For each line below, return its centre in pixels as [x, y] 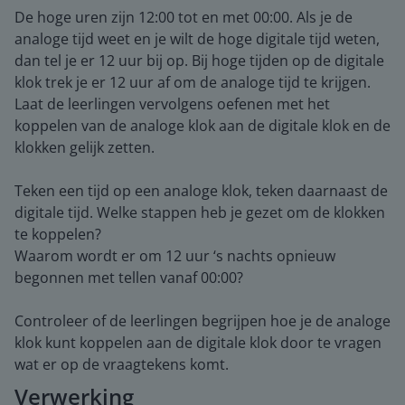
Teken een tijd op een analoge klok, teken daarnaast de [201, 191]
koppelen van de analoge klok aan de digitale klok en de [202, 126]
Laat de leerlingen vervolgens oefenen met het [172, 104]
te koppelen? [58, 234]
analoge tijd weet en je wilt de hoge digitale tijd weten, [197, 39]
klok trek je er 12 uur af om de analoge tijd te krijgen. [193, 82]
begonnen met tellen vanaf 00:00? [129, 278]
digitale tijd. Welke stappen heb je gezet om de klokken [200, 212]
